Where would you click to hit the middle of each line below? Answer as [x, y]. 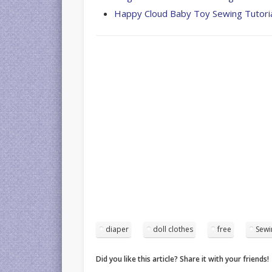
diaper [117, 229]
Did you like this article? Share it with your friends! [183, 259]
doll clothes [173, 229]
